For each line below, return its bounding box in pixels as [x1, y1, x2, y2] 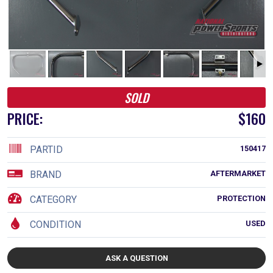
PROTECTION [217, 193, 266, 203]
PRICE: [7, 107, 43, 129]
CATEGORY [30, 193, 77, 205]
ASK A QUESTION [105, 253, 168, 263]
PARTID [30, 143, 63, 155]
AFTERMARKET [210, 168, 266, 178]
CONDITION [30, 218, 81, 230]
